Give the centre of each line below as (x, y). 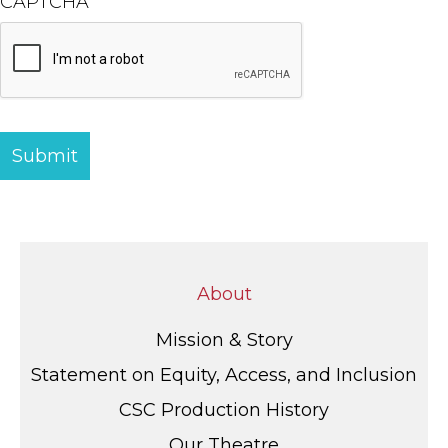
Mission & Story (224, 340)
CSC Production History (224, 410)
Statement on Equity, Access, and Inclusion (224, 375)
